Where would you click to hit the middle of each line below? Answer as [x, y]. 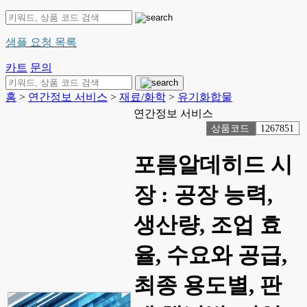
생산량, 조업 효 [208, 225]
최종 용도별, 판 [208, 285]
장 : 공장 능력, [203, 195]
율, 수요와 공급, [210, 255]
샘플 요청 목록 [41, 42]
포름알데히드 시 [213, 165]
